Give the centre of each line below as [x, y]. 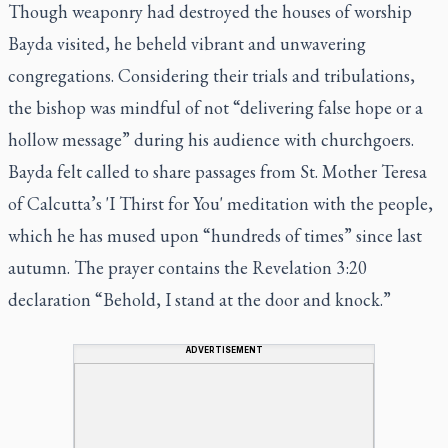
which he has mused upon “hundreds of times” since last [215, 235]
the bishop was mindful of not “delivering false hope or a [215, 107]
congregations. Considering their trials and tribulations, [211, 75]
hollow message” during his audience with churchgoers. [211, 139]
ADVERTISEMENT [224, 349]
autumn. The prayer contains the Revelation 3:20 [187, 267]
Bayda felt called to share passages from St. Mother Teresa [217, 171]
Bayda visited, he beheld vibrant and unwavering [187, 43]
